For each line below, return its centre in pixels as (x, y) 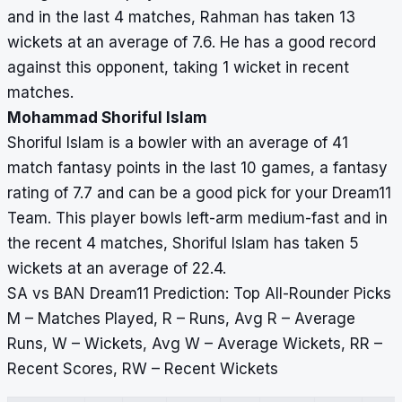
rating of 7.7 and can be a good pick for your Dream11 (199, 193)
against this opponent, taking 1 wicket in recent (178, 68)
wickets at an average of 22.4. (117, 269)
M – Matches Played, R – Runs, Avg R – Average (181, 319)
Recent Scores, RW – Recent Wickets (143, 369)
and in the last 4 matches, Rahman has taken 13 (181, 17)
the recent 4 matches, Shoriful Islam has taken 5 (183, 244)
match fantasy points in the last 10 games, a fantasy (197, 168)
